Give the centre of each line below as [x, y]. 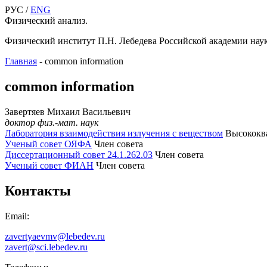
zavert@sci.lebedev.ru [46, 247]
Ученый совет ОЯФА [48, 144]
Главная [21, 61]
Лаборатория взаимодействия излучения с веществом [114, 133]
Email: [17, 216]
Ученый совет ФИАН [49, 165]
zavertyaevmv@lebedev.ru [55, 236]
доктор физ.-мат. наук [52, 122]
